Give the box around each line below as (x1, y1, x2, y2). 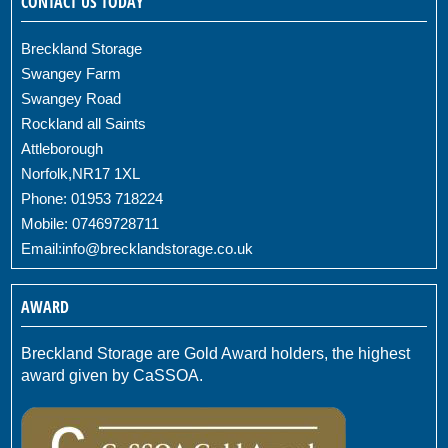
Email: (21, 240, 63, 258)
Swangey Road (21, 90, 122, 108)
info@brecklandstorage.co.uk (62, 240, 254, 258)
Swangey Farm (21, 65, 122, 83)
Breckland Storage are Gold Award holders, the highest (21, 345, 411, 363)
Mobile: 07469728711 (21, 215, 160, 233)
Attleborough (21, 140, 104, 158)
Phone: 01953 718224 (21, 190, 164, 208)
